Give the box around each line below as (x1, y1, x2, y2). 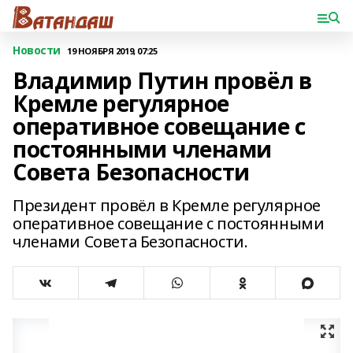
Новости (13, 43, 61, 58)
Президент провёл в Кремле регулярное (13, 195, 321, 216)
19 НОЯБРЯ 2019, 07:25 (67, 44, 158, 57)
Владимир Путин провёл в (13, 65, 312, 95)
